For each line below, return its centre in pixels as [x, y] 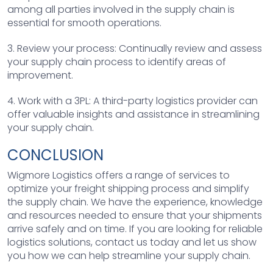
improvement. [40, 75]
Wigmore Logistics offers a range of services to [119, 175]
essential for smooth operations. [84, 23]
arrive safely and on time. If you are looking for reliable [135, 229]
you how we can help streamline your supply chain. [129, 255]
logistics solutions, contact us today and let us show [132, 242]
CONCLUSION [55, 155]
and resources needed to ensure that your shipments [135, 215]
